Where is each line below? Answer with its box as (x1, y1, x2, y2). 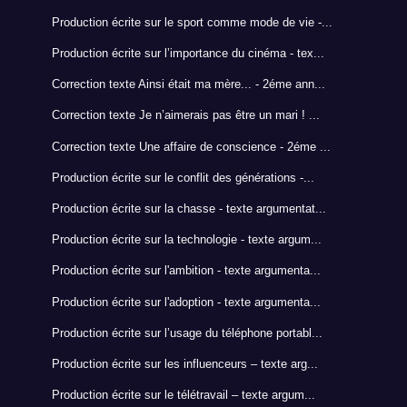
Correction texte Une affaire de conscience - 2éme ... (51, 139, 331, 154)
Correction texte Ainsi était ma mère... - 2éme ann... (51, 77, 325, 92)
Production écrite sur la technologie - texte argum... (51, 233, 322, 247)
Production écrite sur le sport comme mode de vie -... (51, 15, 333, 29)
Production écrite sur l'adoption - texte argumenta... (51, 294, 321, 309)
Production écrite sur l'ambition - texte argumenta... (51, 263, 321, 278)
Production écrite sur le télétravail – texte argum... (51, 388, 315, 402)
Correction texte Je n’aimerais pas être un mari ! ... (51, 108, 320, 123)
